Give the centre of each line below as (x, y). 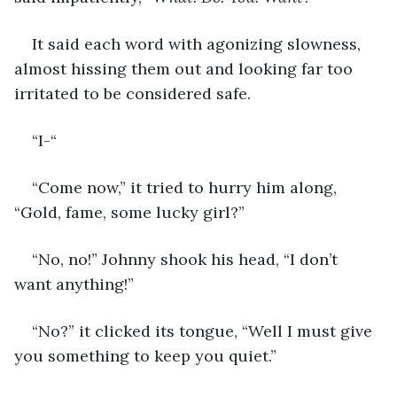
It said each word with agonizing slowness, (198, 43)
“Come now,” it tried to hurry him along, (187, 187)
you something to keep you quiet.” (145, 355)
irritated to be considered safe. (135, 93)
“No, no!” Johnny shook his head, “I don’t (187, 259)
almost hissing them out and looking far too (186, 68)
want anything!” (74, 284)
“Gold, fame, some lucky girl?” (129, 212)
